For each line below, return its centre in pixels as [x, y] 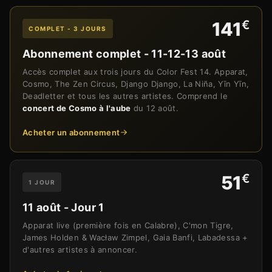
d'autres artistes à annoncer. [80, 250]
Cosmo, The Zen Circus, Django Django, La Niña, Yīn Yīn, [136, 84]
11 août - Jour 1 [63, 208]
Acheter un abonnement [71, 133]
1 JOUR [42, 182]
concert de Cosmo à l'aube [77, 108]
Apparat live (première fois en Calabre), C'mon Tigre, [128, 226]
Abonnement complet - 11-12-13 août [124, 54]
